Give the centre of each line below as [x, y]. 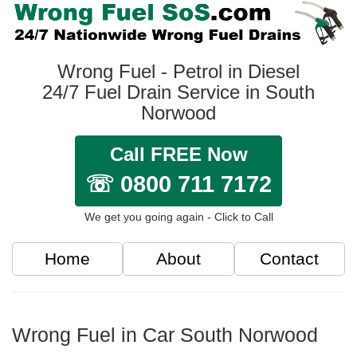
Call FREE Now [178, 155]
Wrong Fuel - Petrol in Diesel [178, 72]
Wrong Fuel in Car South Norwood [165, 335]
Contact [290, 259]
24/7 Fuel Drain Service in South [178, 92]
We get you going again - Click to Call [178, 217]
